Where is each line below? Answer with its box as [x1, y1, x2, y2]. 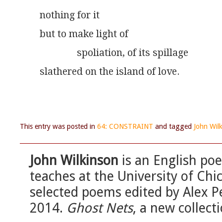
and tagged [153, 122, 194, 131]
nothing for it [40, 9, 100, 21]
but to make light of [40, 28, 128, 40]
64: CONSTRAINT [97, 122, 153, 131]
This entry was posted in [20, 122, 97, 131]
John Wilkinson [30, 153, 118, 168]
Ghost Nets [66, 200, 133, 216]
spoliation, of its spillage [40, 47, 188, 59]
